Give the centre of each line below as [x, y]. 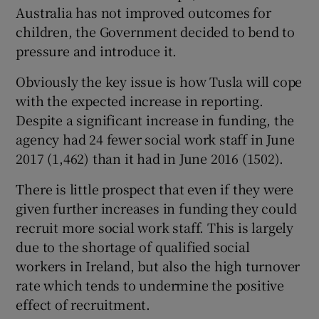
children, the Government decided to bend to [155, 32]
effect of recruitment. [83, 304]
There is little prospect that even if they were [155, 189]
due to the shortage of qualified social [133, 247]
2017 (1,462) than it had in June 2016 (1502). [150, 158]
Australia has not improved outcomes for [143, 12]
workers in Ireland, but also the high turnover [158, 266]
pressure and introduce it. [96, 51]
